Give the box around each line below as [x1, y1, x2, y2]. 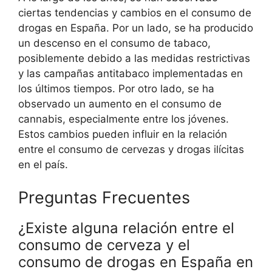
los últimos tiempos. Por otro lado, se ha [18, 83, 214, 95]
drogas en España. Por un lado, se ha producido [18, 22, 253, 34]
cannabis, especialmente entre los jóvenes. [18, 113, 229, 125]
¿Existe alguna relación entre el [18, 219, 234, 237]
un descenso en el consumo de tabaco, [18, 37, 211, 49]
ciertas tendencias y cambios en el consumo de [18, 7, 251, 19]
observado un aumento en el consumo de [18, 98, 222, 110]
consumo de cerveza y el [18, 236, 190, 254]
